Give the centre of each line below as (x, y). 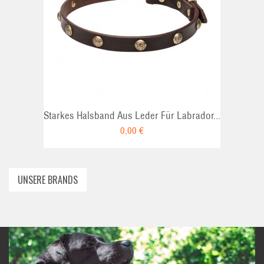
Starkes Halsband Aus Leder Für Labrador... (132, 115)
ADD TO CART (217, 29)
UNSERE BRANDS (48, 180)
